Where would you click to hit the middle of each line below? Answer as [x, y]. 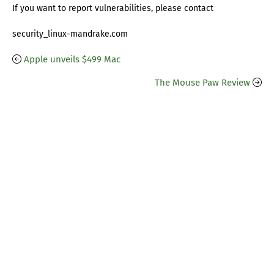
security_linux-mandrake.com [70, 34]
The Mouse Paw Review [202, 83]
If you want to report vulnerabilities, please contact [113, 9]
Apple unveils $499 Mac [72, 60]
